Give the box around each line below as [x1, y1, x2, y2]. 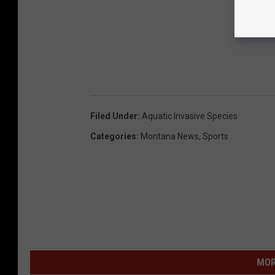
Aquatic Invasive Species [142, 110, 238, 121]
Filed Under [90, 110, 137, 121]
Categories [90, 131, 136, 141]
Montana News [141, 131, 199, 141]
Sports [203, 131, 228, 141]
